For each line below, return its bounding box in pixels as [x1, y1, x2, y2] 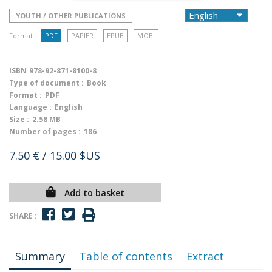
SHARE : [9, 210, 37, 221]
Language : [9, 102, 52, 112]
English [55, 102, 83, 112]
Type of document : [9, 78, 84, 88]
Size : [9, 114, 29, 124]
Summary [15, 249, 65, 263]
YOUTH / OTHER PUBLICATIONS [16, 11, 126, 20]
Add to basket [64, 187, 124, 199]
